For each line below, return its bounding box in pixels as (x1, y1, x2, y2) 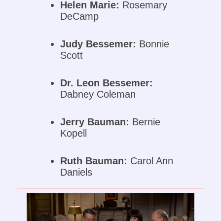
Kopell (60, 128, 87, 139)
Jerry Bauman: (60, 116, 130, 128)
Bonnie (136, 38, 170, 50)
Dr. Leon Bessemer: (60, 77, 153, 89)
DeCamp (60, 11, 99, 22)
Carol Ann (127, 155, 174, 167)
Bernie (129, 116, 161, 128)
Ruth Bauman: (60, 155, 128, 167)
